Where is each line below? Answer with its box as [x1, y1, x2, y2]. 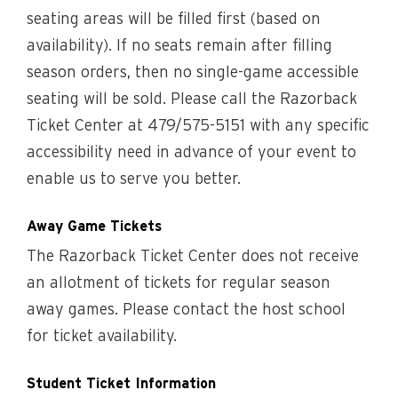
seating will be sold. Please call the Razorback [27, 92, 357, 108]
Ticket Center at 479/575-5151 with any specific [27, 118, 370, 135]
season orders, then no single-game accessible [27, 65, 359, 82]
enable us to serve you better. [27, 171, 241, 188]
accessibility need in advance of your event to [27, 145, 356, 162]
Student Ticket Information [27, 377, 216, 392]
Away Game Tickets [27, 219, 162, 235]
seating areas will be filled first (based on [27, 12, 321, 28]
